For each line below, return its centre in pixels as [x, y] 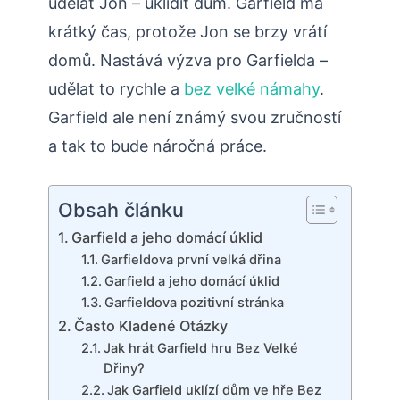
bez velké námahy [252, 89]
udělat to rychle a [116, 89]
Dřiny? [124, 369]
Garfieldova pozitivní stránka [194, 303]
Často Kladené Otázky [151, 326]
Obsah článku [121, 210]
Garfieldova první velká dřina [191, 260]
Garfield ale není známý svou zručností [195, 118]
